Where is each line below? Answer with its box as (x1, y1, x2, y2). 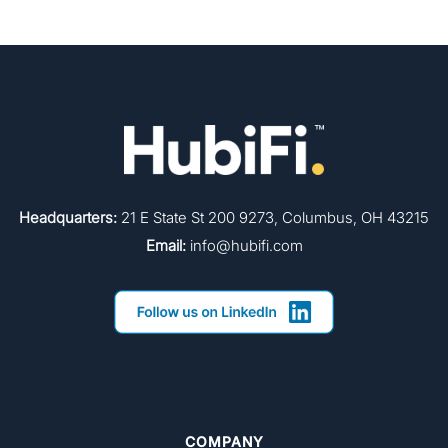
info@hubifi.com (185, 235, 303, 255)
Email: (145, 235, 186, 255)
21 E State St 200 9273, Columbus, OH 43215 (117, 207, 429, 227)
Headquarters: (19, 207, 117, 227)
